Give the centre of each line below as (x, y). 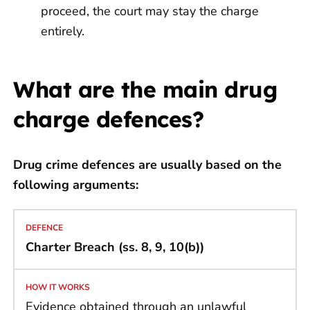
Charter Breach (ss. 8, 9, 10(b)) (115, 247)
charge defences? (109, 119)
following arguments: (76, 185)
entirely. (63, 31)
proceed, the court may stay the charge (150, 11)
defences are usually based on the (182, 165)
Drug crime (46, 165)
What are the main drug (145, 90)
